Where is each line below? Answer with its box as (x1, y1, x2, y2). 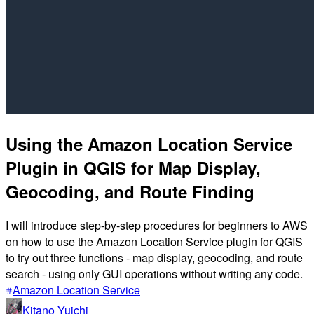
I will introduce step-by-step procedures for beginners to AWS (6, 217, 308, 233)
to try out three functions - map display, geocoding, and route (6, 249, 303, 266)
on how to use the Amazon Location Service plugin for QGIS (6, 233, 303, 250)
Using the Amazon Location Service (6, 131, 292, 156)
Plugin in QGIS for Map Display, (6, 155, 261, 179)
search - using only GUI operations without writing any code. (6, 265, 303, 282)
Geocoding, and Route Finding (6, 179, 254, 203)
